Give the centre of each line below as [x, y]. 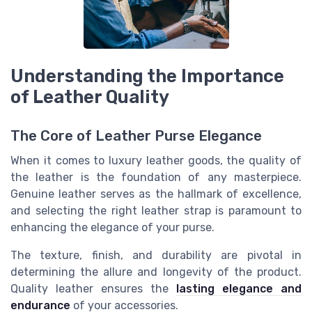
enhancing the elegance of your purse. [112, 228]
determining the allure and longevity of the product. [156, 272]
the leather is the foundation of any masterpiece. [156, 178]
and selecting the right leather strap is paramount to [156, 211]
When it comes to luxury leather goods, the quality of [156, 161]
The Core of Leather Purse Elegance [136, 136]
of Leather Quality [90, 97]
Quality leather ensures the [93, 289]
